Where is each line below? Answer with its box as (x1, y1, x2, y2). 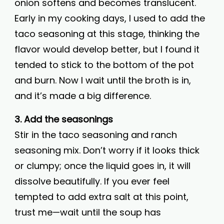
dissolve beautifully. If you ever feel (14, 175, 169, 187)
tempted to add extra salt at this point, (14, 190, 188, 203)
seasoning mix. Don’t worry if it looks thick (14, 144, 199, 156)
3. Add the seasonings (14, 113, 113, 125)
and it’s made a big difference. (14, 89, 151, 102)
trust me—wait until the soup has (14, 206, 161, 218)
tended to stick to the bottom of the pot (14, 58, 194, 71)
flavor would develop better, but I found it (14, 43, 199, 55)
